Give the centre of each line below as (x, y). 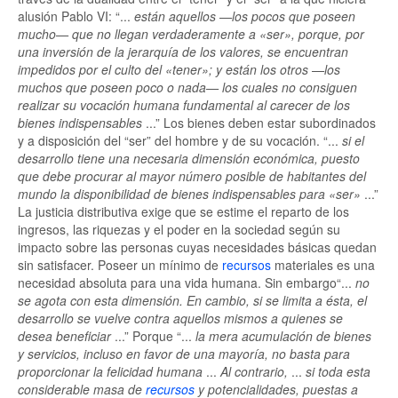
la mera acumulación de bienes (283, 336)
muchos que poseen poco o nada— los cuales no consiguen (187, 87)
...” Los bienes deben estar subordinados (261, 123)
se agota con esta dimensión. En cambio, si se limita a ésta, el (192, 300)
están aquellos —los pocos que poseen (245, 16)
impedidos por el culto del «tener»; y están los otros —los (179, 69)
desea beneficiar (66, 336)
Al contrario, (256, 371)
